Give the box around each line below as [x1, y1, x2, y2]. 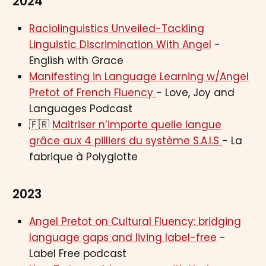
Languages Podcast [28, 102, 132, 116]
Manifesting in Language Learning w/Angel [28, 69, 249, 84]
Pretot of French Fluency [28, 85, 156, 100]
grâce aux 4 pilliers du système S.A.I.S [28, 134, 222, 148]
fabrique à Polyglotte [28, 150, 138, 164]
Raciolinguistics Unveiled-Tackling [28, 21, 204, 36]
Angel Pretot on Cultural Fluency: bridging [28, 214, 241, 229]
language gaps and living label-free [28, 230, 217, 245]
